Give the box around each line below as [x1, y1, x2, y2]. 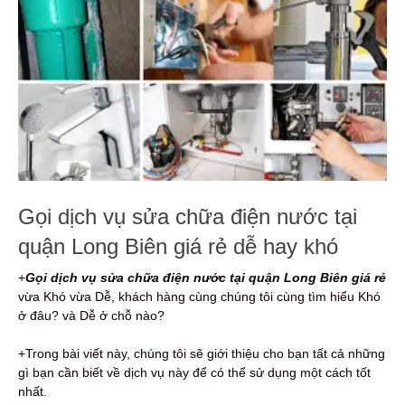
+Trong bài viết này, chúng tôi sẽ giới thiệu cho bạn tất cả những [18, 345, 385, 361]
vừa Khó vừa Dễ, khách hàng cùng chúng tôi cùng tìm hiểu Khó [18, 288, 381, 304]
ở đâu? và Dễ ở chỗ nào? [18, 307, 165, 323]
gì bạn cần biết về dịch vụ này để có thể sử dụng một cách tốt [18, 364, 371, 380]
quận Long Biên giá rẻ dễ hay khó [18, 233, 338, 259]
